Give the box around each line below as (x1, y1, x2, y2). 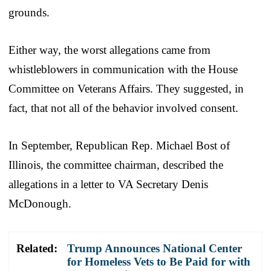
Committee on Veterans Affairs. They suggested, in (8, 82, 244, 96)
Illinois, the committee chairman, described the (8, 158, 223, 172)
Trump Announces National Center (67, 242, 242, 255)
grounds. (8, 6, 50, 19)
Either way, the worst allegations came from (8, 44, 211, 57)
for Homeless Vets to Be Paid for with (67, 255, 250, 269)
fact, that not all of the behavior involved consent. (8, 102, 238, 115)
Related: (16, 242, 57, 255)
